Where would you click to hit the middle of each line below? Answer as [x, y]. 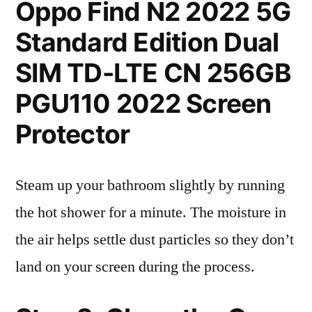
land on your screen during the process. [135, 267]
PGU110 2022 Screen [143, 103]
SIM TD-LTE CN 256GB [153, 73]
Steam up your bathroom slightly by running [150, 185]
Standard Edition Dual [147, 42]
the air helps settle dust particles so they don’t [155, 240]
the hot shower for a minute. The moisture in [151, 212]
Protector [73, 134]
